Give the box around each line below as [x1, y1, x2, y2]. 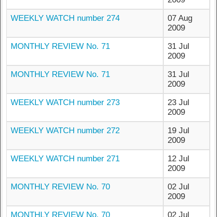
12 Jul [168, 154, 190, 164]
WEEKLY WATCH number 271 [11, 154, 120, 164]
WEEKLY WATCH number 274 [11, 14, 120, 23]
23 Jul [168, 98, 190, 108]
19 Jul [168, 126, 190, 136]
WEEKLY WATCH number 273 [11, 98, 120, 108]
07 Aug [168, 14, 193, 23]
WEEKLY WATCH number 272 [11, 126, 120, 136]
